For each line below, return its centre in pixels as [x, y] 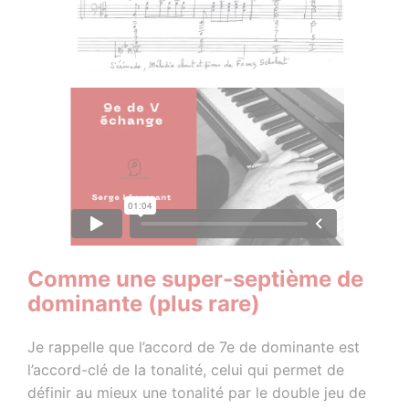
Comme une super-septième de [196, 278]
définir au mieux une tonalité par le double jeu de [197, 392]
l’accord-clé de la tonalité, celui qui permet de [186, 369]
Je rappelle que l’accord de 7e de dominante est [194, 346]
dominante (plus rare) [144, 303]
